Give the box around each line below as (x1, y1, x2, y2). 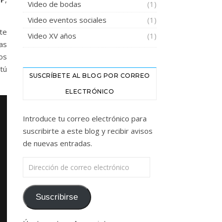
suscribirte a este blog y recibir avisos (23, 125, 153, 136)
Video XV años (28, 30, 76, 41)
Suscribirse (36, 192, 78, 202)
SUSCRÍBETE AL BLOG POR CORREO (29, 71, 150, 79)
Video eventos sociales (28, 14, 107, 25)
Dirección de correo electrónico (22, 157, 129, 167)
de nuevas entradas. (23, 138, 92, 148)
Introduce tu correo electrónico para (23, 113, 147, 123)
